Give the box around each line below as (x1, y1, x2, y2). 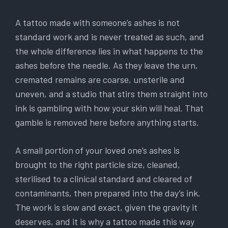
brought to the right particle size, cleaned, (15, 159, 180, 170)
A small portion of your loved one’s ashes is (15, 145, 180, 156)
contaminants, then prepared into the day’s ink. (15, 187, 201, 199)
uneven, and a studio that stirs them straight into (15, 88, 208, 100)
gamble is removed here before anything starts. (15, 117, 199, 128)
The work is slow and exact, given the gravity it (15, 202, 197, 213)
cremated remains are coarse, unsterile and (15, 74, 185, 85)
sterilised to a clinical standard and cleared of (15, 173, 192, 185)
